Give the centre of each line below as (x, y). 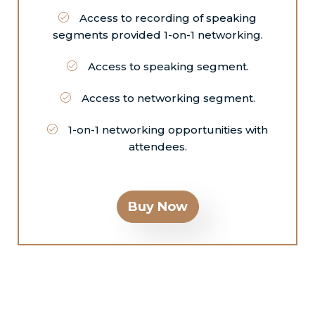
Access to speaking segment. (167, 66)
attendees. (157, 147)
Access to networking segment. (167, 98)
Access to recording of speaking (167, 18)
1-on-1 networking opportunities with (167, 130)
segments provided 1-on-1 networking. (157, 35)
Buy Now (157, 207)
